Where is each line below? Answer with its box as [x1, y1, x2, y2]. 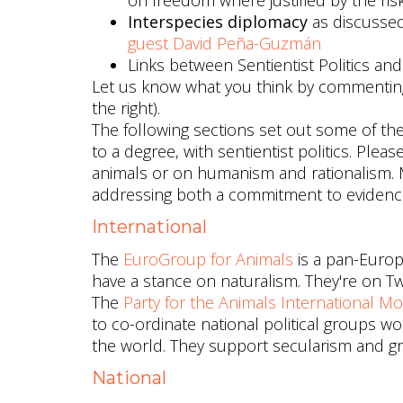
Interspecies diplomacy [128, 11, 308, 32]
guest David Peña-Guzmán [128, 32, 321, 54]
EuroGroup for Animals [123, 248, 293, 270]
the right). [92, 97, 160, 119]
